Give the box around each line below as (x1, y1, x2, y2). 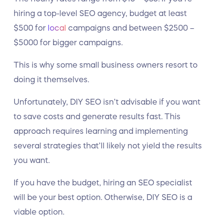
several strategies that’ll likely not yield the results (14, 142, 202, 149)
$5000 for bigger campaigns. (14, 38, 123, 46)
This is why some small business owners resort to (14, 61, 198, 69)
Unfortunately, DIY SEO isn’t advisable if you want (14, 98, 200, 106)
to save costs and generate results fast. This (14, 112, 181, 120)
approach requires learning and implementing (14, 127, 188, 135)
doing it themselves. (14, 75, 89, 83)
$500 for (14, 24, 48, 32)
